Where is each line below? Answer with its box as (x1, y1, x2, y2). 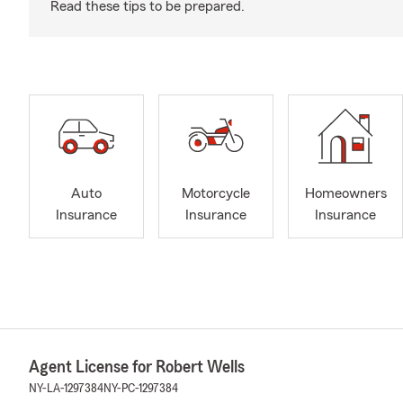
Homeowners (304, 186, 387, 201)
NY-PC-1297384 (103, 381, 178, 395)
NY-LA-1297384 (29, 381, 103, 395)
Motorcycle (182, 186, 250, 201)
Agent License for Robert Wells (29, 357, 245, 376)
